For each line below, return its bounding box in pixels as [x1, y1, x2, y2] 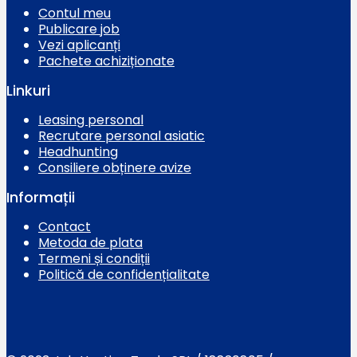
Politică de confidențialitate [38, 265, 210, 284]
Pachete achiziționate [38, 51, 175, 70]
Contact [38, 217, 91, 236]
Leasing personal [38, 110, 143, 129]
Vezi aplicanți [38, 35, 120, 54]
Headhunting [38, 142, 118, 161]
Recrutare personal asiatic [38, 126, 205, 145]
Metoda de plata [38, 233, 143, 252]
